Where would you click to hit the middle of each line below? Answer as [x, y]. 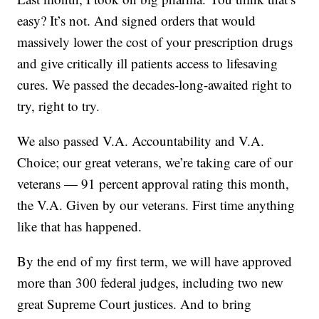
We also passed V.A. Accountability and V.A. [141, 141]
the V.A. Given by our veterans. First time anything [156, 205]
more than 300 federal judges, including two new [151, 283]
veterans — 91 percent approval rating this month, [153, 184]
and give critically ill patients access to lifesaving [148, 63]
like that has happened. [80, 226]
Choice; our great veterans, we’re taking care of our [155, 162]
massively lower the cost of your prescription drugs [155, 42]
